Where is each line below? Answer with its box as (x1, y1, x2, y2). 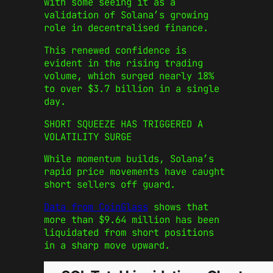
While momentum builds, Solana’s (44, 152, 214, 166)
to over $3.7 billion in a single (44, 82, 219, 96)
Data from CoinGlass (44, 200, 148, 214)
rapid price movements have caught (44, 165, 225, 179)
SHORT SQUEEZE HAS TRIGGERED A (44, 117, 203, 130)
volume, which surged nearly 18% (44, 69, 214, 83)
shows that (148, 200, 208, 214)
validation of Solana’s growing (44, 9, 208, 22)
